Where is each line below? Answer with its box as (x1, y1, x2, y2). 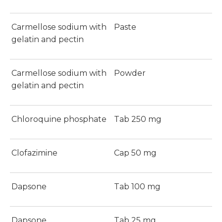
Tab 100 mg (114, 182, 161, 192)
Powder (114, 68, 146, 78)
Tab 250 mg (114, 114, 162, 124)
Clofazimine (11, 148, 57, 158)
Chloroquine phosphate (11, 114, 107, 124)
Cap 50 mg (114, 148, 157, 158)
